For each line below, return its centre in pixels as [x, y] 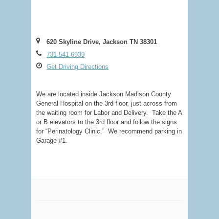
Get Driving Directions [77, 67]
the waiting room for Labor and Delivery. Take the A [109, 112]
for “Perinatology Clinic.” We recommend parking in [109, 131]
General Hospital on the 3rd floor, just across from [107, 103]
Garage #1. [52, 140]
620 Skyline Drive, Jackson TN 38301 [102, 42]
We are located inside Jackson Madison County [104, 94]
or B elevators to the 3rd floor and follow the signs [107, 122]
